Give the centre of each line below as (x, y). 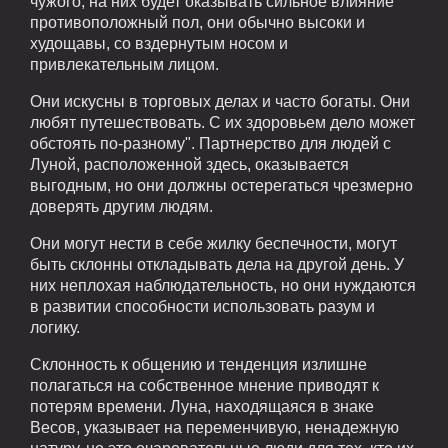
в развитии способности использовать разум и (202, 307)
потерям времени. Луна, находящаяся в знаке (202, 407)
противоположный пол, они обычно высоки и (197, 23)
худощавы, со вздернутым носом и (159, 44)
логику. (55, 328)
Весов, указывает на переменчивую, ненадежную (214, 428)
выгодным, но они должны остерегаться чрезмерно (221, 186)
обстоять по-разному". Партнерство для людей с (210, 144)
